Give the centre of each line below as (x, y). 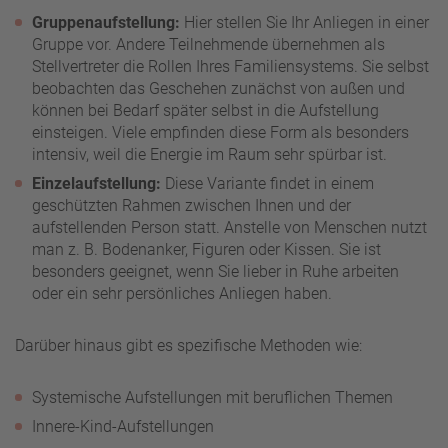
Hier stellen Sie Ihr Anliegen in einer (304, 23)
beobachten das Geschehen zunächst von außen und (218, 89)
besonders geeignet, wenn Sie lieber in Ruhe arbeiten (215, 272)
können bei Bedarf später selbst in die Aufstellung (205, 111)
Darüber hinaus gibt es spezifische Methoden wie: (188, 346)
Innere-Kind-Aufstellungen (123, 427)
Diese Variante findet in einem (267, 184)
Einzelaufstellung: (96, 184)
